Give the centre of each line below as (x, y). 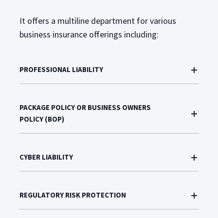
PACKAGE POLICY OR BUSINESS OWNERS (85, 107)
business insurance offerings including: (89, 34)
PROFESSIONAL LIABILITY (61, 69)
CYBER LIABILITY (46, 157)
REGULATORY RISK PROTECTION (73, 195)
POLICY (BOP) (42, 119)
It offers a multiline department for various (98, 21)
